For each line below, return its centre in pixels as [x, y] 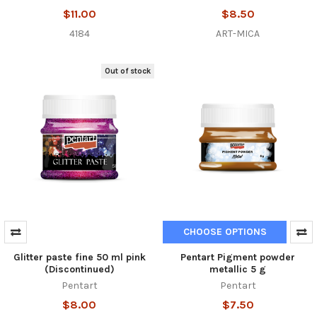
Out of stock [128, 71]
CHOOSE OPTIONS [225, 232]
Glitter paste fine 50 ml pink [79, 258]
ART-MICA [238, 33]
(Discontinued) [79, 270]
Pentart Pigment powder [238, 258]
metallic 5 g [238, 270]
